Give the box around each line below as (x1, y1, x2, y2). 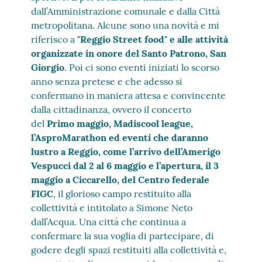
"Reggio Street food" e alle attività (77, 33, 229, 45)
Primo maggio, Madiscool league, (47, 118, 194, 129)
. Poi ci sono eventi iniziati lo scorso (64, 61, 220, 73)
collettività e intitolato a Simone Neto (31, 202, 193, 213)
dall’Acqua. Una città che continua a (31, 216, 187, 227)
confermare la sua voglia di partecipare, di (31, 230, 215, 242)
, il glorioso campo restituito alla (53, 188, 192, 199)
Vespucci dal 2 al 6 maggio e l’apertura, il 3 (31, 160, 219, 171)
